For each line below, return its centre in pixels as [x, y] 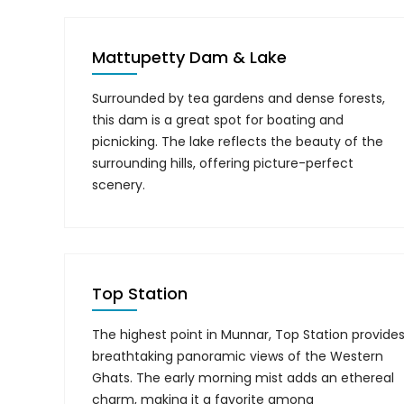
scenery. [119, 185]
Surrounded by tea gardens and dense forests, [239, 98]
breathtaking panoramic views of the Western [238, 356]
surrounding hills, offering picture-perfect [223, 163]
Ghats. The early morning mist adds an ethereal [243, 378]
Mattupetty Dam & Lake [189, 57]
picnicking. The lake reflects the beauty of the [238, 142]
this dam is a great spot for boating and [218, 120]
